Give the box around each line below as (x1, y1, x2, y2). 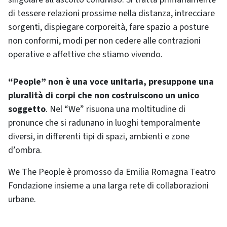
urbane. (8, 193, 36, 206)
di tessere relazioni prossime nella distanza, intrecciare (8, 7, 215, 20)
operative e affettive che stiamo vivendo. (8, 48, 163, 61)
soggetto (8, 102, 46, 116)
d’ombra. (8, 143, 42, 157)
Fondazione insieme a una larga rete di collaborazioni (8, 179, 209, 192)
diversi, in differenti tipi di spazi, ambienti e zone (8, 130, 190, 143)
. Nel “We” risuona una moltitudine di (46, 102, 185, 116)
